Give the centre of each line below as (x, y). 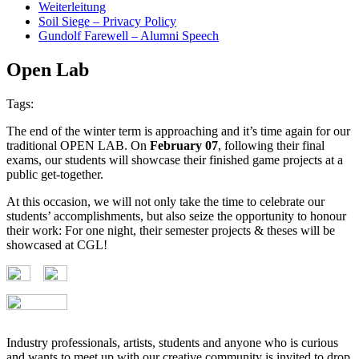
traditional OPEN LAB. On (78, 145)
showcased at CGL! (57, 244)
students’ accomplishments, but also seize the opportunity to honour (176, 216)
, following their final (271, 145)
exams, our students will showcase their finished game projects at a (175, 159)
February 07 (184, 145)
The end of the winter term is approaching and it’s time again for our (178, 131)
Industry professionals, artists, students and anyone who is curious (172, 342)
